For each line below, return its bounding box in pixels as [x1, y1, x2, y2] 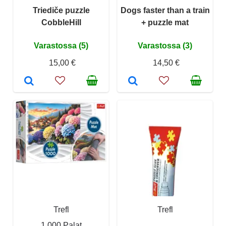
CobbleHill [41, 18, 81, 27]
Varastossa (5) [34, 41, 88, 50]
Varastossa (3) [138, 41, 192, 50]
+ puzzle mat [141, 18, 189, 27]
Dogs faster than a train [120, 6, 210, 15]
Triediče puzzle [32, 6, 90, 15]
